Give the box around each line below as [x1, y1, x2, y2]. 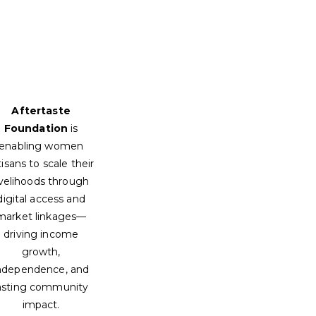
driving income [4, 228, 79, 241]
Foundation [4, 122, 68, 135]
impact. [22, 298, 60, 312]
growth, [21, 245, 61, 259]
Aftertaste [11, 104, 71, 118]
